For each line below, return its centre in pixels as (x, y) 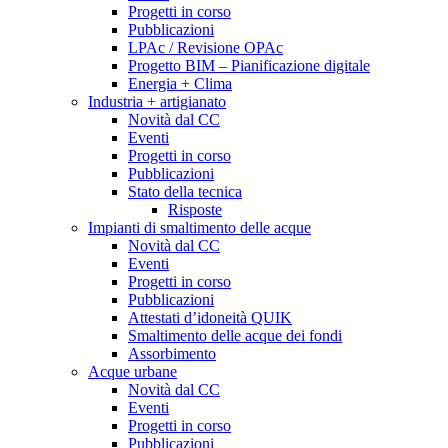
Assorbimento (172, 354)
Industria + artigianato (157, 102)
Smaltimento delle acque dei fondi (235, 336)
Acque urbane (132, 372)
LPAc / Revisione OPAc (205, 48)
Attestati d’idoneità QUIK (210, 318)
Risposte (195, 210)
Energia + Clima (180, 84)
